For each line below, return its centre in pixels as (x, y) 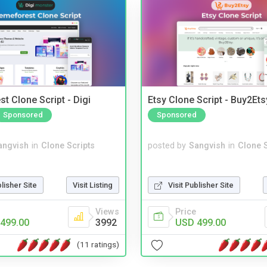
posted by (167, 146)
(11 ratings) (98, 245)
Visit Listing (93, 185)
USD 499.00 (201, 222)
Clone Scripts (68, 146)
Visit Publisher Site (201, 185)
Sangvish (207, 146)
